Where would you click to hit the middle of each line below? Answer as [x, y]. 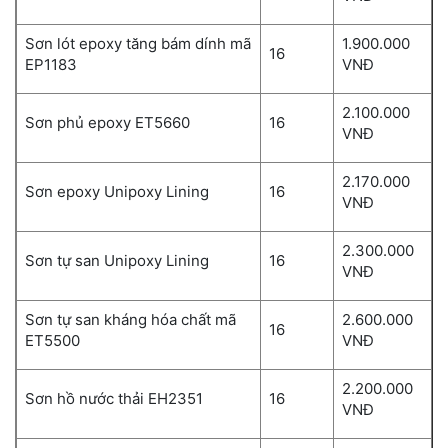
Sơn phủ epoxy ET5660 [107, 122]
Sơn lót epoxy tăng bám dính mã [138, 43]
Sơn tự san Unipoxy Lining [119, 260]
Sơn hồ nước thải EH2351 [114, 398]
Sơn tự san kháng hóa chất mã [130, 319]
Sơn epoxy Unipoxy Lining [119, 191]
